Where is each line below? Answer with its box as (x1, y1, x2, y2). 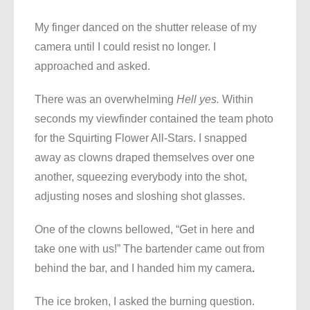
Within (222, 93, 253, 106)
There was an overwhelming (35, 93, 176, 106)
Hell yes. (176, 93, 222, 106)
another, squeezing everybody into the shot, (35, 171, 247, 183)
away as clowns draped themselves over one (35, 152, 255, 164)
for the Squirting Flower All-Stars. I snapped (35, 132, 247, 145)
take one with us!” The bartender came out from (35, 243, 264, 255)
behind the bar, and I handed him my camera (35, 262, 252, 275)
